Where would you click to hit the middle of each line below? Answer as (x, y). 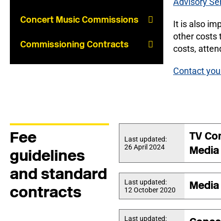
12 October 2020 (150, 190)
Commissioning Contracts (74, 44)
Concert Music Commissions (79, 19)
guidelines (47, 155)
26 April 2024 (144, 147)
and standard (58, 174)
